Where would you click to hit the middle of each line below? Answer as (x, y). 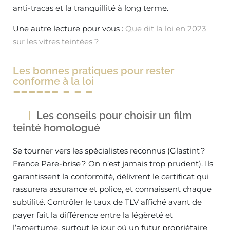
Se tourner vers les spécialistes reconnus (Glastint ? (109, 151)
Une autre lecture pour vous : (69, 28)
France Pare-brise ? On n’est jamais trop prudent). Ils (113, 164)
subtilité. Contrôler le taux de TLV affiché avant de (107, 202)
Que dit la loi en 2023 (166, 28)
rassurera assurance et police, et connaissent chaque (112, 189)
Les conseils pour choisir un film (114, 116)
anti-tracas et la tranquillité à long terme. (91, 8)
